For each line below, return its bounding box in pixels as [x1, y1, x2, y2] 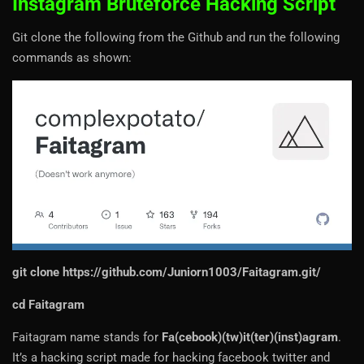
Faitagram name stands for [12, 330, 162, 345]
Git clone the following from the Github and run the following [12, 30, 340, 45]
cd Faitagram [12, 297, 84, 313]
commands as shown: [12, 50, 132, 66]
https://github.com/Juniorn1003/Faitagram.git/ [63, 265, 321, 280]
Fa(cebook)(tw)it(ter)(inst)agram [162, 330, 338, 345]
